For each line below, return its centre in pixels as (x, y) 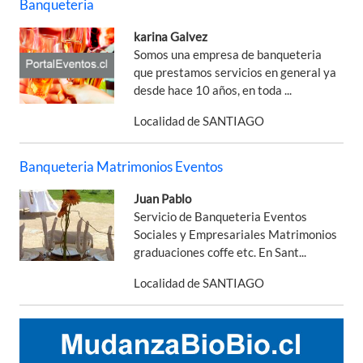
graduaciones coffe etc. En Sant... (220, 252)
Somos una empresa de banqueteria (228, 54)
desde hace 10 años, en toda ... (213, 90)
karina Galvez (171, 36)
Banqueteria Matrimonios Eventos (121, 166)
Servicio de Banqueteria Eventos (221, 216)
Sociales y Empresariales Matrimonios (236, 234)
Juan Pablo (163, 198)
